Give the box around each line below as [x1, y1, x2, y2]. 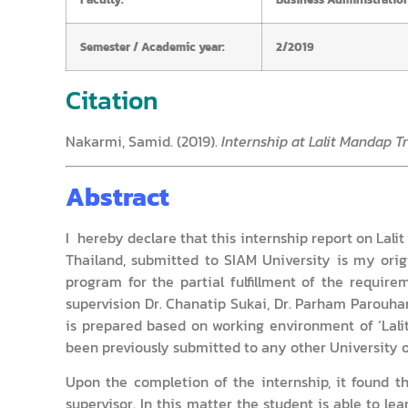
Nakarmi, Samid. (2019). [66, 130, 221, 153]
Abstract [66, 177, 169, 216]
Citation [66, 81, 158, 120]
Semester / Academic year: [80, 37, 225, 56]
